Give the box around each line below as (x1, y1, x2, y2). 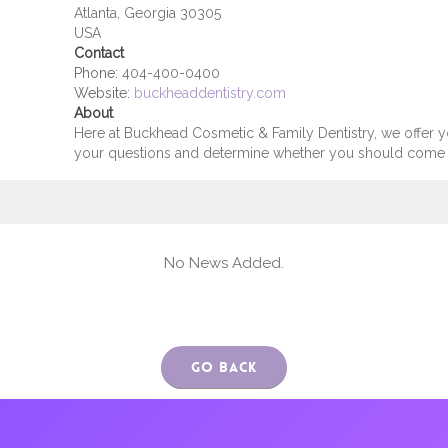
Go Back (191, 358, 257, 376)
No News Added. (164, 254, 284, 272)
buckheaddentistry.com (133, 85, 286, 101)
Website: (73, 85, 130, 101)
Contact (73, 45, 124, 61)
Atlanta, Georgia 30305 (73, 5, 221, 21)
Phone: (73, 65, 118, 81)
